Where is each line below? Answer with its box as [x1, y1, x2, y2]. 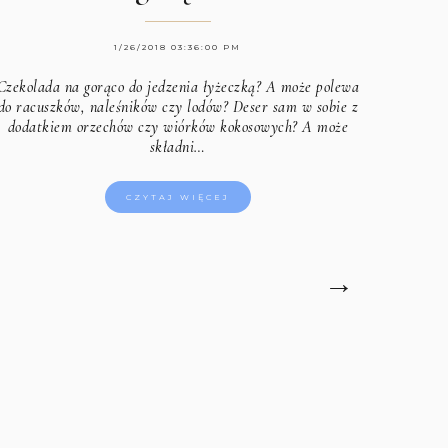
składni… [149, 136, 206, 157]
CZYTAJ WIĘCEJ [125, 191, 230, 202]
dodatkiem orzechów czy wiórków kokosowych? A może [7, 116, 348, 137]
